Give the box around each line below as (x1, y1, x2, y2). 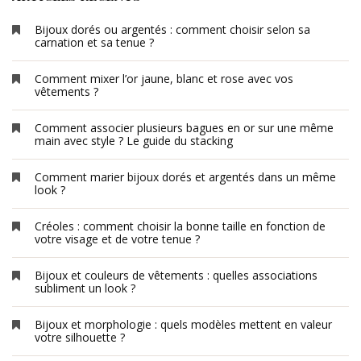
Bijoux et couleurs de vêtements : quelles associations (35, 267, 317, 283)
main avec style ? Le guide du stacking (35, 132, 233, 148)
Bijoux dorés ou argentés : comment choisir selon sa (35, 21, 310, 37)
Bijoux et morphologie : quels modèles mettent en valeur (35, 316, 332, 332)
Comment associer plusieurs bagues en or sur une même (35, 119, 334, 135)
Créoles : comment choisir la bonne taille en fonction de (35, 218, 326, 234)
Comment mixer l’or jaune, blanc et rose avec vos (35, 70, 293, 86)
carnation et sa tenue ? (35, 34, 154, 50)
